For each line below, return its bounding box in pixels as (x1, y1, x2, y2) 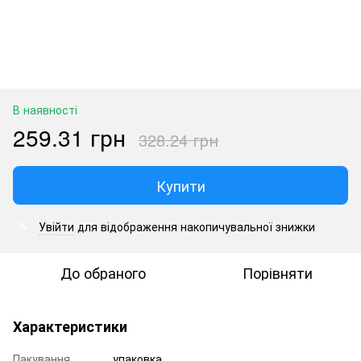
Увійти (39, 218, 74, 234)
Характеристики (13, 315, 127, 337)
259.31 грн (13, 120, 126, 153)
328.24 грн (139, 127, 218, 151)
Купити (156, 174, 205, 196)
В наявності (13, 101, 77, 118)
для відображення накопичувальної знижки (74, 218, 315, 234)
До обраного (60, 261, 146, 283)
